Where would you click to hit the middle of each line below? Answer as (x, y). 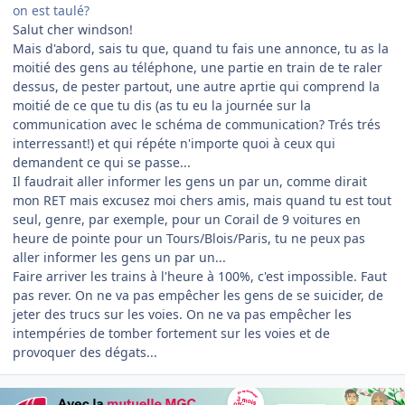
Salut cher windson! (73, 30)
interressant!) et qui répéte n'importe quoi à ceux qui (174, 144)
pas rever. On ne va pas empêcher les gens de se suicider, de (198, 296)
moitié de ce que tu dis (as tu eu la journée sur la (162, 106)
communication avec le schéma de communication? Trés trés (197, 125)
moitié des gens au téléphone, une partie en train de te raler (198, 68)
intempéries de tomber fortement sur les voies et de (171, 334)
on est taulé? (51, 11)
